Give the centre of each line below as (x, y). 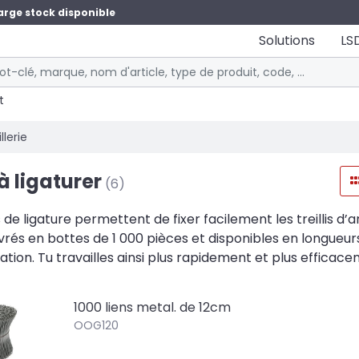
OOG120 (97, 325)
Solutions (287, 40)
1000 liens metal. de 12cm (153, 307)
